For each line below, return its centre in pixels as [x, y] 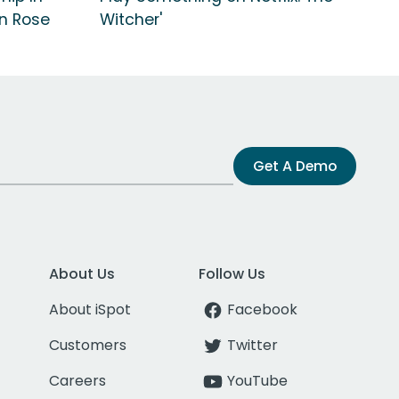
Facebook [263, 309]
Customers [87, 345]
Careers [77, 380]
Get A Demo [295, 166]
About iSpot [90, 309]
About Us [81, 273]
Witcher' [131, 19]
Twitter [253, 345]
